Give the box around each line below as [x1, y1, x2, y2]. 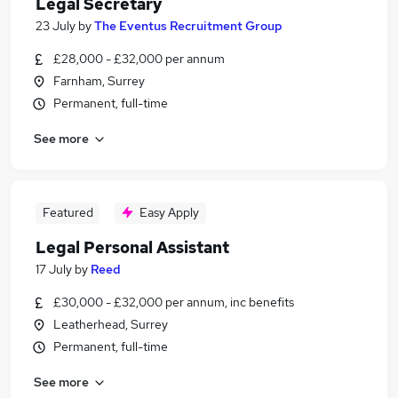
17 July [36, 261, 72, 277]
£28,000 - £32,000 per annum [53, 51, 225, 67]
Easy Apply [139, 204, 199, 220]
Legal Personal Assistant [36, 237, 229, 258]
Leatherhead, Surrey [53, 316, 168, 332]
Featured [42, 204, 93, 220]
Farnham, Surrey [53, 73, 145, 89]
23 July [36, 18, 76, 34]
